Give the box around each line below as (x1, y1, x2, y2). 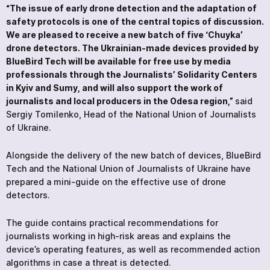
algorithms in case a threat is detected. (6, 257, 174, 268)
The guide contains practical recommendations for (6, 217, 218, 228)
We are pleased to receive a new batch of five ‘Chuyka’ (6, 29, 243, 40)
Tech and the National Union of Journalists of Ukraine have (6, 163, 251, 174)
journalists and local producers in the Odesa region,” (6, 95, 235, 106)
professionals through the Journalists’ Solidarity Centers (6, 69, 257, 80)
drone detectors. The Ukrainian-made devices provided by (6, 42, 259, 53)
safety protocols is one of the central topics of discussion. (6, 16, 264, 27)
